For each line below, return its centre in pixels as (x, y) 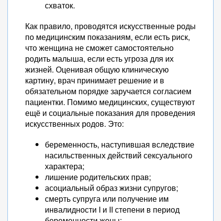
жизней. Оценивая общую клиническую (97, 69)
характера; (65, 166)
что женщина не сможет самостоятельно (99, 48)
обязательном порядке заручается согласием (108, 91)
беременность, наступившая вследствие (120, 144)
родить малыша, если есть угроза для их (99, 58)
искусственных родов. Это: (74, 124)
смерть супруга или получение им (107, 199)
